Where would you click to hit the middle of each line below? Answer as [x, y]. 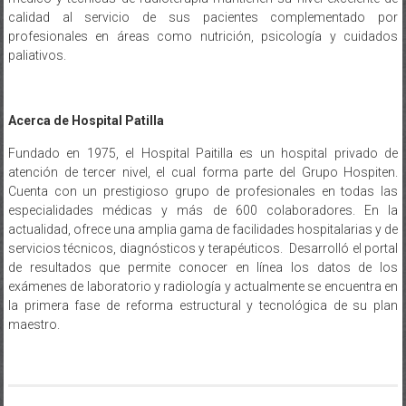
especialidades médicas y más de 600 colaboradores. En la [203, 210]
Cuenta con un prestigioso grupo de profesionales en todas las [203, 191]
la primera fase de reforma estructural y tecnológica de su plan [203, 305]
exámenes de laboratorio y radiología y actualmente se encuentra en [203, 286]
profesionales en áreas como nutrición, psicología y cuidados [203, 36]
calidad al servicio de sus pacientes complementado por [203, 17]
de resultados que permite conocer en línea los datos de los [203, 267]
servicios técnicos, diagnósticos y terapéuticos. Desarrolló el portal [203, 248]
